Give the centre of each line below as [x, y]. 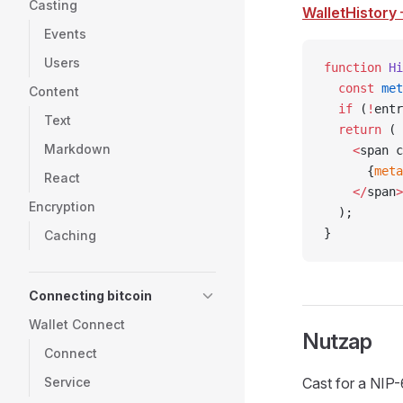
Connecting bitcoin [90, 296]
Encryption [62, 206]
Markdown [77, 149]
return [353, 130]
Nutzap [337, 341]
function [353, 67]
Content [54, 91]
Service [67, 382]
